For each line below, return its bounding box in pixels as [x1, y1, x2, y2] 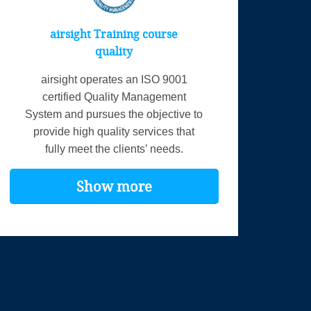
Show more [76, 178, 152, 195]
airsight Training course [50, 28, 178, 41]
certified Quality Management [42, 91, 186, 103]
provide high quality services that [33, 126, 195, 137]
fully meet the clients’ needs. [44, 143, 183, 155]
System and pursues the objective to [25, 108, 203, 120]
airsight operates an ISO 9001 [40, 74, 187, 85]
